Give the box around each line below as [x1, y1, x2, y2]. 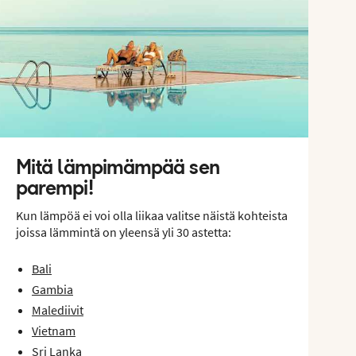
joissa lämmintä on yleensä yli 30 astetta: [16, 223, 231, 240]
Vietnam [32, 322, 75, 339]
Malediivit [32, 301, 83, 318]
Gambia [32, 281, 73, 297]
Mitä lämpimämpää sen [16, 154, 220, 179]
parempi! [16, 175, 94, 199]
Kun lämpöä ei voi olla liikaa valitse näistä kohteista [16, 207, 288, 223]
